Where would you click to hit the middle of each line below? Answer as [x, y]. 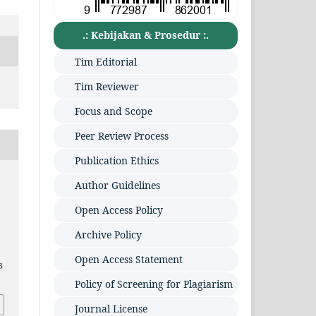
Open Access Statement [129, 259]
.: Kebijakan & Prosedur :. [146, 35]
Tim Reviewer [107, 86]
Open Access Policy [119, 209]
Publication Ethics [117, 160]
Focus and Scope [114, 111]
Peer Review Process [122, 135]
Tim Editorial [106, 61]
